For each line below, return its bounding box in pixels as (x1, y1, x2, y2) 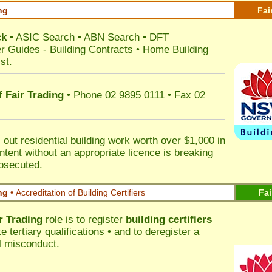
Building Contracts (50, 44, 133, 55)
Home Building (143, 44, 208, 55)
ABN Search (84, 32, 140, 43)
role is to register (42, 214, 126, 225)
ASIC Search (16, 32, 75, 43)
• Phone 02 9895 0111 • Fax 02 (64, 89, 205, 101)
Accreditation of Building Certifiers (16, 188, 145, 197)
